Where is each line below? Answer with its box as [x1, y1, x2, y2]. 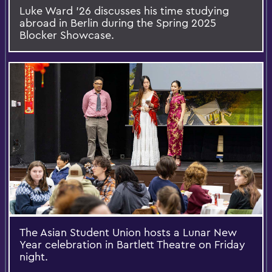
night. [19, 250, 48, 264]
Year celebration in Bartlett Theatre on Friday [19, 237, 245, 252]
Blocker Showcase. [19, 27, 114, 42]
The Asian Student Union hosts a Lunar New [19, 225, 237, 240]
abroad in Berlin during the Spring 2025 [19, 15, 216, 30]
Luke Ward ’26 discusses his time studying [19, 3, 229, 18]
